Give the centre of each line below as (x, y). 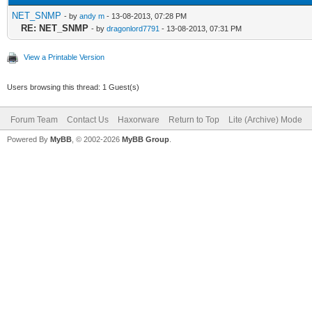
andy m (92, 16)
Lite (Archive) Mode (265, 119)
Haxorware (139, 119)
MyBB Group (146, 139)
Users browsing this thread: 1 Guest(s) (73, 87)
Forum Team (34, 119)
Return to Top (194, 119)
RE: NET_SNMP (55, 28)
